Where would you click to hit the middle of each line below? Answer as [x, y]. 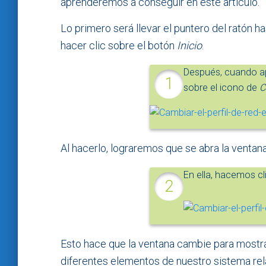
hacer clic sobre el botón [119, 46]
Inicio [189, 46]
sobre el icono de [221, 88]
